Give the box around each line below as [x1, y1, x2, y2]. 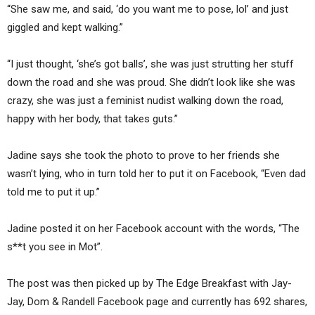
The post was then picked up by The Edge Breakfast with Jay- [7, 276, 292, 290]
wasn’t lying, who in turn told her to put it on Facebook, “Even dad [7, 167, 306, 180]
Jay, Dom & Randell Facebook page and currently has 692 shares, [7, 295, 307, 308]
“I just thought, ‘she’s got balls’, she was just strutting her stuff [7, 57, 294, 70]
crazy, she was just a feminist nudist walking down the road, [7, 94, 283, 107]
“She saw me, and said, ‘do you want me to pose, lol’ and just [7, 2, 288, 15]
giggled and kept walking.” [7, 20, 123, 34]
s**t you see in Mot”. [7, 240, 103, 253]
